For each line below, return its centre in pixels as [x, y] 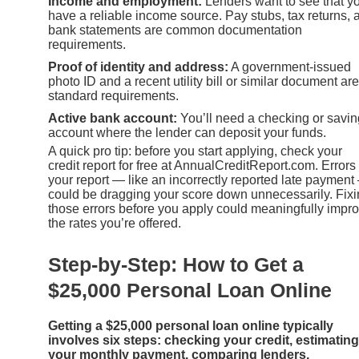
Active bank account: [113, 119]
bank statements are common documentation [175, 30]
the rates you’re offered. [115, 224]
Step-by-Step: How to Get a [176, 264]
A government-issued [290, 67]
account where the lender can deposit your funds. [187, 133]
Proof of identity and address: [138, 67]
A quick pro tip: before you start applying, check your [195, 151]
